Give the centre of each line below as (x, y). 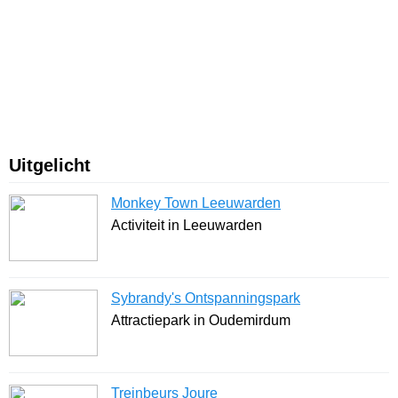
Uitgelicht (50, 166)
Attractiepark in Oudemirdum (201, 321)
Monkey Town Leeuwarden (196, 203)
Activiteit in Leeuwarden (187, 226)
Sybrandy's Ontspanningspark (206, 298)
